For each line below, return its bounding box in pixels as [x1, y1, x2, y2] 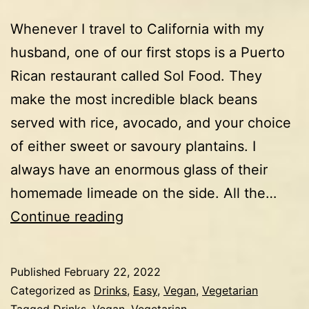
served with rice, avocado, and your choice [10, 114, 291, 131]
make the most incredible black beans [10, 90, 257, 108]
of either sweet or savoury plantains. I [10, 137, 256, 154]
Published [10, 264, 64, 279]
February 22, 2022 [64, 264, 161, 279]
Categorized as [10, 283, 94, 297]
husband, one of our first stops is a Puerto [10, 43, 285, 61]
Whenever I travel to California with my [10, 20, 264, 37]
